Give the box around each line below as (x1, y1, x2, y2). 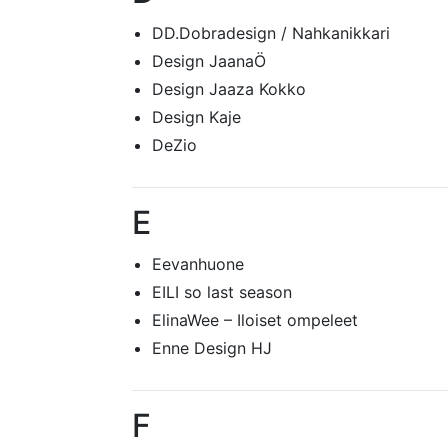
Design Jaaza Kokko (152, 79, 306, 99)
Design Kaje (152, 107, 241, 127)
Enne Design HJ (152, 338, 272, 358)
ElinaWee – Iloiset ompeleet (152, 310, 358, 330)
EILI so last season (152, 282, 292, 302)
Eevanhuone (152, 254, 244, 274)
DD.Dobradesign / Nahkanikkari (152, 23, 390, 43)
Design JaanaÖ (152, 51, 266, 71)
